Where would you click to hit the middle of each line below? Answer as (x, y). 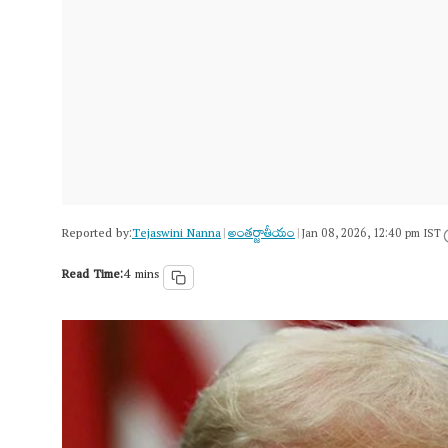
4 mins (141, 276)
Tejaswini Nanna (176, 235)
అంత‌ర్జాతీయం (261, 235)
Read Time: (92, 276)
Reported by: (97, 235)
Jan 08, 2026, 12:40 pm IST (371, 235)
